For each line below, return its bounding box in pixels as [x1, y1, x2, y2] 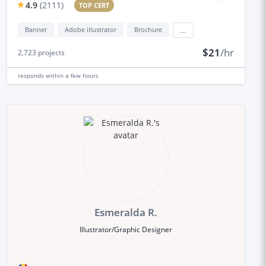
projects [36, 47, 65, 58]
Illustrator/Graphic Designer [79, 224, 172, 235]
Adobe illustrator [64, 24, 116, 34]
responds [17, 71, 46, 80]
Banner [24, 24, 47, 34]
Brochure [134, 24, 162, 34]
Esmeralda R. [94, 205, 157, 219]
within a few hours [45, 71, 99, 80]
